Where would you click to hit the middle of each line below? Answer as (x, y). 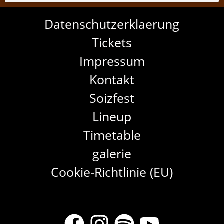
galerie (112, 154)
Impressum (112, 61)
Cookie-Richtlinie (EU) (112, 172)
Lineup (112, 117)
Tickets (112, 43)
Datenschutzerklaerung (112, 24)
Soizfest (112, 98)
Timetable (112, 135)
